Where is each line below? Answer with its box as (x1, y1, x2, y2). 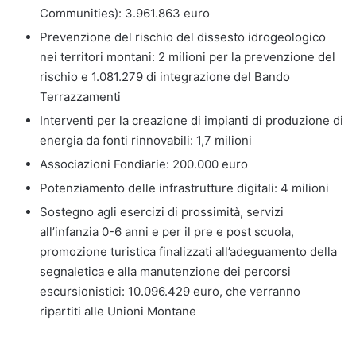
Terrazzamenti (40, 88, 121, 104)
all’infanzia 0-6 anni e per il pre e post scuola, (40, 223, 294, 239)
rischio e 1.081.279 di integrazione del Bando (40, 68, 290, 84)
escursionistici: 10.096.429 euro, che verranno (40, 283, 300, 299)
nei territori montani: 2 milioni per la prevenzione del (40, 48, 335, 64)
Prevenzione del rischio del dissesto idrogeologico (40, 29, 326, 44)
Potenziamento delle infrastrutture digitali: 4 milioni (40, 180, 329, 195)
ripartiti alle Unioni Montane (40, 303, 196, 319)
